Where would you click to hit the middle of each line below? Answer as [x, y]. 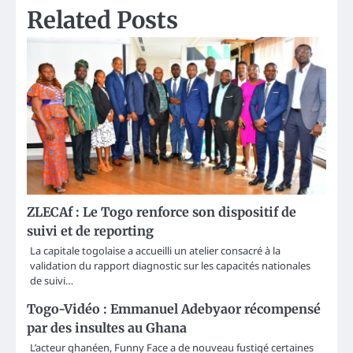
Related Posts [102, 20]
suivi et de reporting [90, 231]
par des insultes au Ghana [107, 328]
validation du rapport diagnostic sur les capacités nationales [170, 266]
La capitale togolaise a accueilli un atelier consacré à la [155, 251]
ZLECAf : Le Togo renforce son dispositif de [162, 212]
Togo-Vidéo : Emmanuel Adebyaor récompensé [174, 309]
